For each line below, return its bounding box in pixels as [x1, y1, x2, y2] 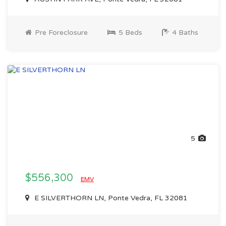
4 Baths [170, 28, 198, 37]
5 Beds [117, 28, 142, 37]
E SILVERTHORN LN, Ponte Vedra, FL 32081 [32, 194, 188, 202]
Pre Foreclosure [33, 28, 88, 37]
